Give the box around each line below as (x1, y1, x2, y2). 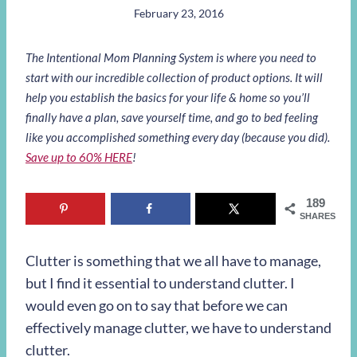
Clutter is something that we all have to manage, (25, 252, 321, 270)
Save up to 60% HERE (25, 149, 132, 164)
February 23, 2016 (133, 6, 224, 20)
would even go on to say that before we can (25, 296, 288, 315)
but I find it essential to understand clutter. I (25, 274, 295, 292)
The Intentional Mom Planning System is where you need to (25, 49, 316, 65)
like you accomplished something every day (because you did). (25, 129, 330, 144)
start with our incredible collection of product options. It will (25, 69, 323, 84)
